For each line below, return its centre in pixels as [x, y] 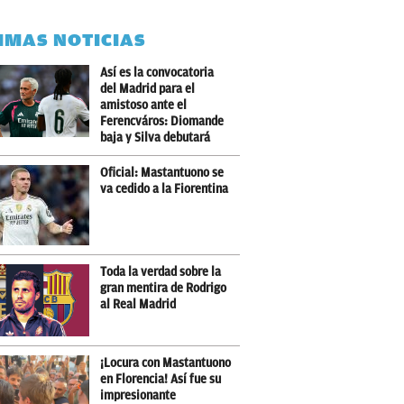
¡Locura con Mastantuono [165, 363]
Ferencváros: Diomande [162, 121]
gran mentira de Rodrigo [163, 288]
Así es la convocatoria [157, 73]
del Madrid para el [147, 89]
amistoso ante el [143, 105]
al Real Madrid [138, 304]
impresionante [138, 395]
